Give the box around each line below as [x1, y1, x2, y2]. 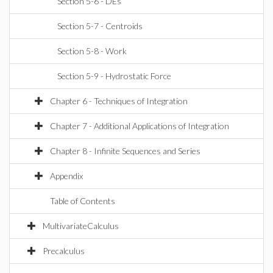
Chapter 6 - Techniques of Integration [50, 96, 188, 106]
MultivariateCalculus [43, 221, 119, 231]
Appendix [50, 171, 83, 181]
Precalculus [43, 246, 85, 256]
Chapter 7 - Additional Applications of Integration [50, 121, 229, 131]
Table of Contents [50, 196, 115, 206]
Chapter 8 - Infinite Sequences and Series [50, 146, 200, 156]
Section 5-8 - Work [57, 46, 127, 56]
